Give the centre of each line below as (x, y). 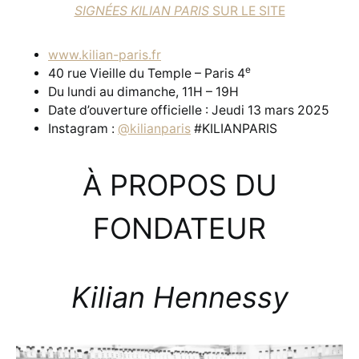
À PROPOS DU (179, 185)
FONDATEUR (179, 228)
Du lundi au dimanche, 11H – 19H (143, 91)
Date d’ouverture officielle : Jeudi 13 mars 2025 (189, 110)
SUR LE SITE (247, 10)
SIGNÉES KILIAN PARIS (141, 10)
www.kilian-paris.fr (105, 54)
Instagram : (83, 128)
